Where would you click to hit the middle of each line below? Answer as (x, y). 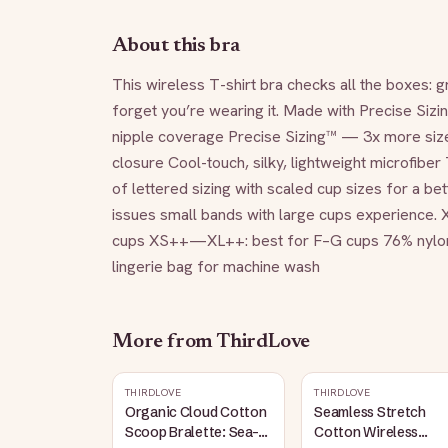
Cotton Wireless (366, 432)
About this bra (176, 46)
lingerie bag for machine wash (216, 266)
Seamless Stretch (370, 412)
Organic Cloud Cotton (196, 412)
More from (164, 342)
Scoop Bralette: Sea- (192, 432)
